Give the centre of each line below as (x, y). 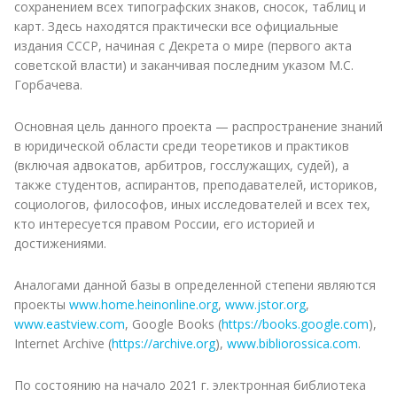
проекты (42, 304)
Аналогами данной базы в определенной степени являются (195, 284)
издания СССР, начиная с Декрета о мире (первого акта (183, 45)
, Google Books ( (173, 323)
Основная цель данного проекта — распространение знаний (198, 126)
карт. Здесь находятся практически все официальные (176, 26)
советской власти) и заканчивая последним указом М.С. (184, 65)
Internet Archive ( (63, 343)
